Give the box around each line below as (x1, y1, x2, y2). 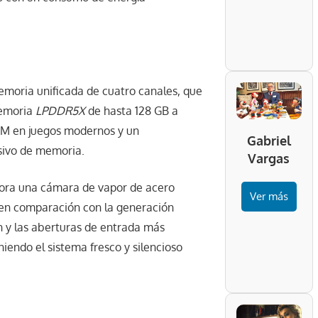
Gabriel (246, 132, 291, 148)
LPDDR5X (35, 104, 85, 119)
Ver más (249, 189, 288, 203)
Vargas (248, 150, 290, 166)
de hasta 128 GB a (85, 104, 178, 119)
